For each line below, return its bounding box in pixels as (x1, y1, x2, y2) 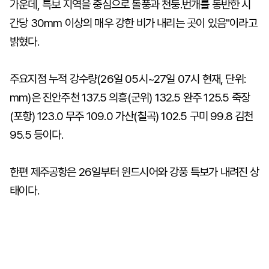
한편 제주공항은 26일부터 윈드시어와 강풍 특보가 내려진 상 (10, 165, 259, 179)
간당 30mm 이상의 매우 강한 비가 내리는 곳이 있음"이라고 (10, 16, 257, 30)
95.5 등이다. (10, 128, 63, 142)
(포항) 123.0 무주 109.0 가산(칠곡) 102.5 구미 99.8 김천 (10, 109, 253, 123)
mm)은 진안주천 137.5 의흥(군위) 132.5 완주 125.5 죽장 (10, 91, 250, 104)
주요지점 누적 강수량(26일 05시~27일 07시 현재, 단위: (10, 72, 246, 86)
